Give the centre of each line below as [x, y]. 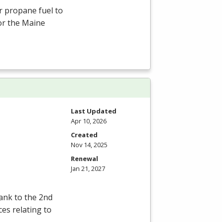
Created [84, 135]
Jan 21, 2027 [88, 169]
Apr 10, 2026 [89, 121]
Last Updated [94, 111]
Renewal [84, 159]
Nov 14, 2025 [89, 145]
